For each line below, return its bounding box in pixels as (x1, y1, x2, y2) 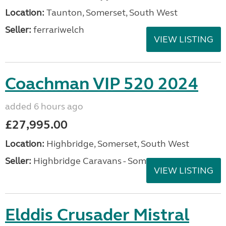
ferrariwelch (31, 24, 84, 35)
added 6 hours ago (5, 101, 83, 112)
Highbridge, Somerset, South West (44, 138, 189, 149)
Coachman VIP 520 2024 (5, 73, 198, 94)
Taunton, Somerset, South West (44, 7, 178, 18)
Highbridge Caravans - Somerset (31, 155, 167, 166)
